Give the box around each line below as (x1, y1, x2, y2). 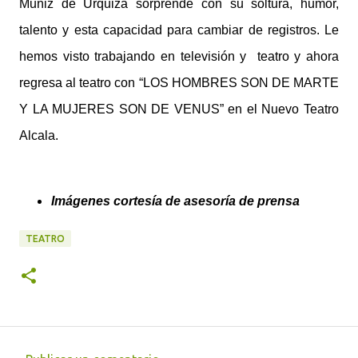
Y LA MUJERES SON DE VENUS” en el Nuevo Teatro (19, 101, 339, 116)
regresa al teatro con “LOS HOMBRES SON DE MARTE (19, 75, 339, 89)
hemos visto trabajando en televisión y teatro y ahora (19, 49, 339, 63)
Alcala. (19, 128, 58, 142)
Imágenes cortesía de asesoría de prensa (51, 193, 300, 208)
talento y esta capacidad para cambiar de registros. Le (19, 22, 339, 37)
